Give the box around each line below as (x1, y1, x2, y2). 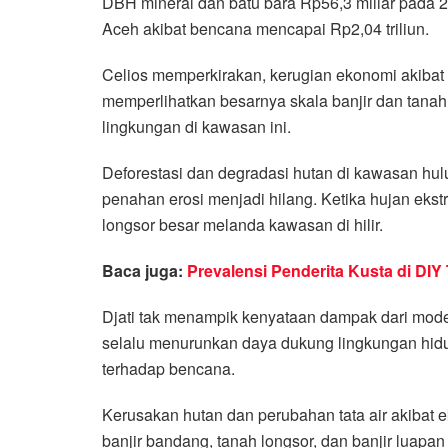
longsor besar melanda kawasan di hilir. (102, 212, 383, 236)
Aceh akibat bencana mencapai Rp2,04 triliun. (102, 16, 429, 40)
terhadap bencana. (102, 356, 235, 380)
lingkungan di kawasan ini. (102, 114, 291, 138)
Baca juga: (102, 258, 187, 282)
